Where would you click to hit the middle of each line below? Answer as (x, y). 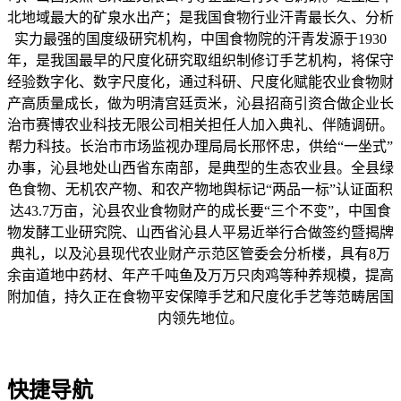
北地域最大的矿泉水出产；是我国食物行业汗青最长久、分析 (200, 18)
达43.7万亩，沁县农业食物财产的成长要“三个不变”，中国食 (200, 211)
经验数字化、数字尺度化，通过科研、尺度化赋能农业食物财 (200, 82)
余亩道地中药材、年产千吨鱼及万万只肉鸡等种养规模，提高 (200, 276)
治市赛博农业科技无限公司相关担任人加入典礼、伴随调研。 (200, 125)
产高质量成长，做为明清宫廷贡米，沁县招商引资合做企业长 (200, 104)
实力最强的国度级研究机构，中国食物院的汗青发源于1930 (200, 39)
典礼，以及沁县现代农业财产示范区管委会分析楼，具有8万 (200, 254)
